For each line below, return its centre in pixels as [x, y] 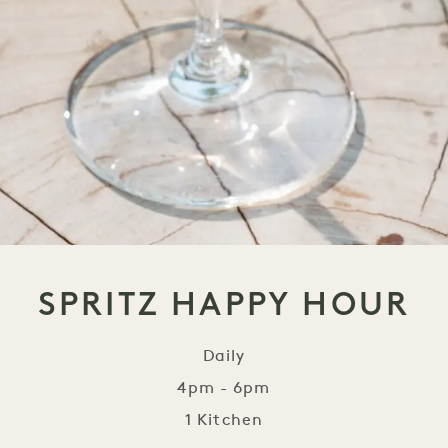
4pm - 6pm [224, 388]
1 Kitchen [224, 420]
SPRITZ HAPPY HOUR [224, 303]
